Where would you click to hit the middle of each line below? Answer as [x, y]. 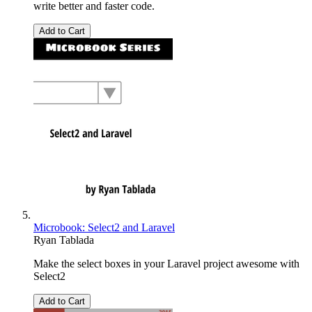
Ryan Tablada [64, 240]
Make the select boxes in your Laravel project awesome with [166, 263]
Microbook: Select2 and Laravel [104, 227]
